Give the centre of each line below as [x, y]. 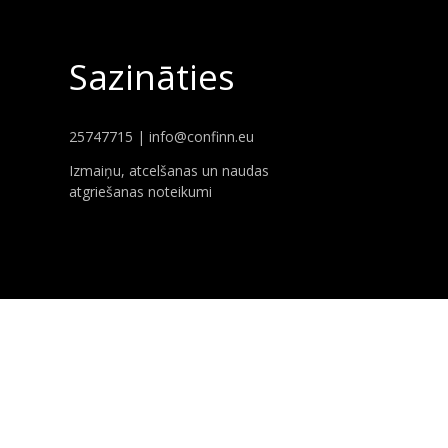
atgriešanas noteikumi [140, 192]
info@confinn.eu [201, 137]
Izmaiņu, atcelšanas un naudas [168, 171]
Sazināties [151, 77]
